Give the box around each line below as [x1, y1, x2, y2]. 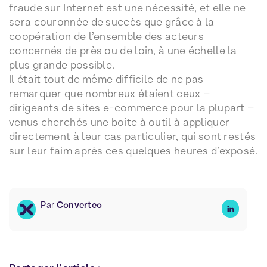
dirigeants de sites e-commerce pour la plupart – [9, 101, 254, 114]
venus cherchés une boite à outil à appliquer [9, 116, 230, 129]
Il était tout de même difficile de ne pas [9, 73, 204, 86]
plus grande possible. [9, 58, 115, 72]
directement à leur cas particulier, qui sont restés [9, 130, 256, 143]
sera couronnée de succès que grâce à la [9, 15, 215, 29]
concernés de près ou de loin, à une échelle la [9, 44, 237, 57]
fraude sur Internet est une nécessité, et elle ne [9, 1, 246, 14]
